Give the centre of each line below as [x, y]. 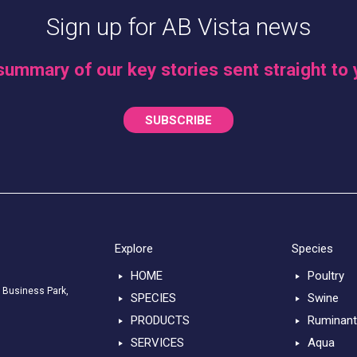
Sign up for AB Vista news [178, 27]
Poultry [326, 275]
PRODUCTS [161, 320]
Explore [134, 249]
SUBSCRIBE [178, 120]
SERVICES [158, 342]
